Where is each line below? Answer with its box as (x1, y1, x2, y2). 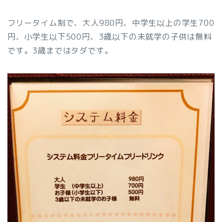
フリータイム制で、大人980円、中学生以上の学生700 (7, 17, 215, 28)
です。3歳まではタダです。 (7, 45, 113, 56)
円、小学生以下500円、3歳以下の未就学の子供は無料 (7, 31, 212, 42)
